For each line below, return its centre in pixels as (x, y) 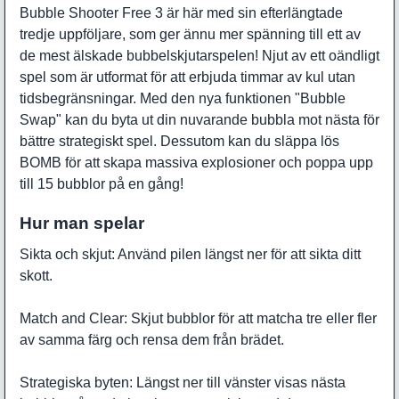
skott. (36, 275)
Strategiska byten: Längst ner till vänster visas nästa (183, 382)
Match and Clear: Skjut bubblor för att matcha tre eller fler (198, 318)
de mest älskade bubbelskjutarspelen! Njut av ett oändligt (199, 56)
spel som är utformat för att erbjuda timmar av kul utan (187, 77)
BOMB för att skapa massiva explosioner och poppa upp (196, 163)
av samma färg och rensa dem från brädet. (152, 339)
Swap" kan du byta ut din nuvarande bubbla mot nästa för (199, 120)
